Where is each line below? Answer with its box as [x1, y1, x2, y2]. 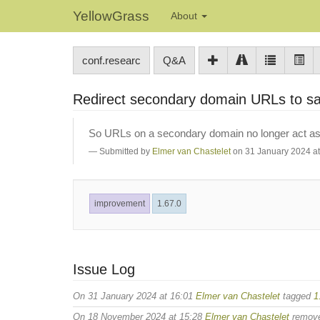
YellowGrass [73, 9, 149, 24]
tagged [280, 290, 314, 301]
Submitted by [99, 146, 152, 156]
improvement [94, 199, 145, 209]
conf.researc [82, 54, 141, 66]
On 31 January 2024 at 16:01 [73, 290, 196, 301]
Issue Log [73, 261, 135, 277]
